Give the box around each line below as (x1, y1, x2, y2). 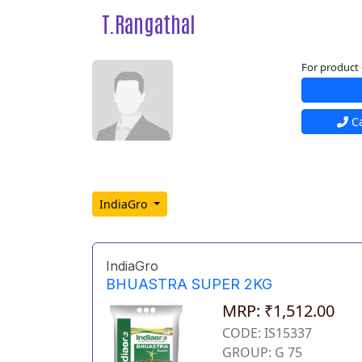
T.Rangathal (102, 9, 196, 37)
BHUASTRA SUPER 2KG (106, 276, 272, 293)
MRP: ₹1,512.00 (222, 300, 335, 322)
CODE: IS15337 (222, 324, 313, 343)
